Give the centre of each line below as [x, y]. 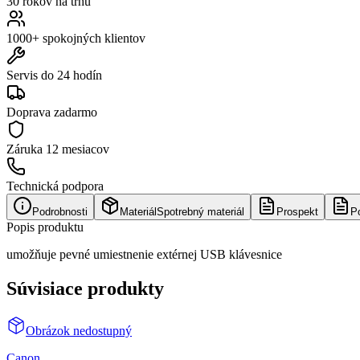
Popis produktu [45, 227]
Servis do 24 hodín [54, 75]
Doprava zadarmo [52, 112]
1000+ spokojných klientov [76, 38]
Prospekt [297, 211]
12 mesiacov [78, 149]
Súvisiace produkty [85, 288]
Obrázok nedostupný [79, 330]
